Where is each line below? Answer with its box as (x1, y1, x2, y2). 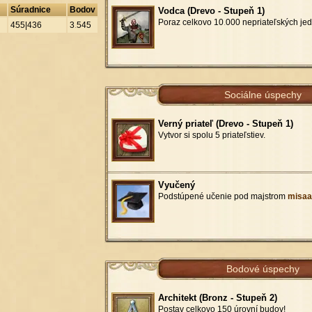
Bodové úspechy (226, 263, 299, 274)
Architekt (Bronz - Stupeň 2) (158, 292, 277, 303)
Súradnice (10, 4, 51, 15)
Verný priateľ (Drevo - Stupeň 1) (158, 118, 293, 129)
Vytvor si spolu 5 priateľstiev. (158, 130, 265, 140)
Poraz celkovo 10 (158, 17, 224, 27)
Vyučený (158, 179, 195, 190)
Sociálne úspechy (224, 88, 302, 100)
